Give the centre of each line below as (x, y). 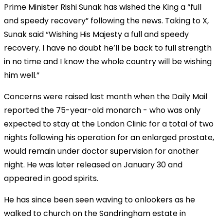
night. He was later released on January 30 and (93, 164)
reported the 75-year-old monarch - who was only (102, 110)
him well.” (22, 75)
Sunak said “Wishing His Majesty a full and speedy (96, 34)
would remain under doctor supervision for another (101, 151)
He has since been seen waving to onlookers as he (100, 200)
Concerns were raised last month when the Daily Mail (106, 96)
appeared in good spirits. (51, 178)
